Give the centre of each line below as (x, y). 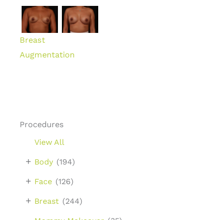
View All (49, 142)
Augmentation (47, 55)
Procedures (42, 124)
